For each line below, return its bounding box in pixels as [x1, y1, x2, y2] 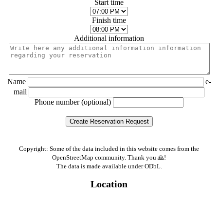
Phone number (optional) [35, 97, 111, 106]
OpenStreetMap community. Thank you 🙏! [52, 153, 166, 161]
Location [91, 178, 127, 189]
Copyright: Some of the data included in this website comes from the [19, 145, 199, 152]
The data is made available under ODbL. [56, 162, 162, 170]
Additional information [74, 34, 144, 42]
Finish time [92, 16, 126, 24]
